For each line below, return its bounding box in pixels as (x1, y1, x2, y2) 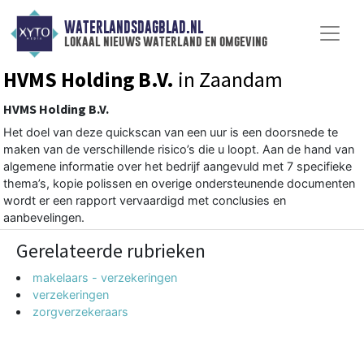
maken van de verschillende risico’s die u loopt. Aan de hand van (3, 141, 354, 156)
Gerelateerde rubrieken (16, 237, 206, 263)
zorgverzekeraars (32, 304, 129, 318)
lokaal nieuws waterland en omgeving (63, 33, 267, 50)
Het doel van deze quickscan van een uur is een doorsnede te (3, 124, 338, 139)
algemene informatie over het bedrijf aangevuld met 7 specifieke (3, 158, 352, 173)
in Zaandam (174, 66, 283, 93)
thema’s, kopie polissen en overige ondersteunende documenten (3, 175, 355, 190)
